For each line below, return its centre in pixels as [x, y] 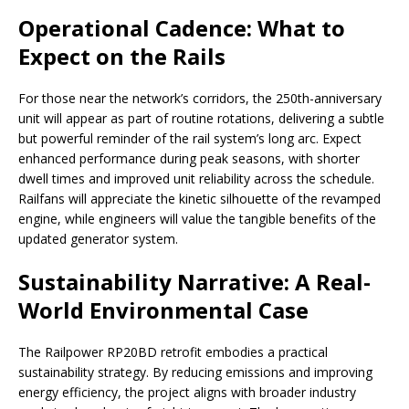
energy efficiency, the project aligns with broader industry [187, 393]
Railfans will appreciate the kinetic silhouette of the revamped [199, 199]
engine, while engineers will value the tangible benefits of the [197, 219]
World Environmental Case [163, 310]
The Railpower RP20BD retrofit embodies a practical [173, 352]
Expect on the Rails [122, 57]
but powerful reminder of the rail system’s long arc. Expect [190, 139]
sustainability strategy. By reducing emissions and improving [195, 372]
